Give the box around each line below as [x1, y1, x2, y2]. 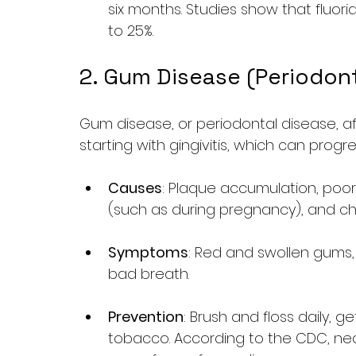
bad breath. [108, 264, 189, 284]
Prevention [108, 307, 184, 327]
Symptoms [108, 242, 188, 262]
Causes [108, 178, 162, 198]
